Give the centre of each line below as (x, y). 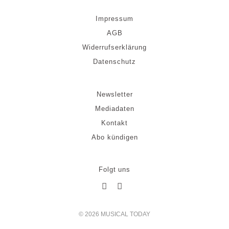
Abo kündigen (114, 138)
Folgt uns (114, 169)
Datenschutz (114, 62)
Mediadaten (114, 109)
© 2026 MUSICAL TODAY (114, 214)
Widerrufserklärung (114, 48)
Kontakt (114, 123)
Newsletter (114, 95)
